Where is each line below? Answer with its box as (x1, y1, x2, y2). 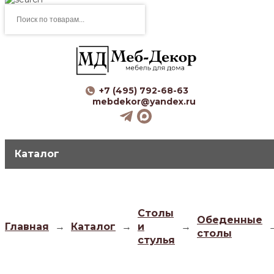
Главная (5, 220, 49, 232)
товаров (4, 15, 40, 26)
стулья (138, 234, 175, 246)
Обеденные (197, 213, 262, 226)
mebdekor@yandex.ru (92, 95, 196, 107)
